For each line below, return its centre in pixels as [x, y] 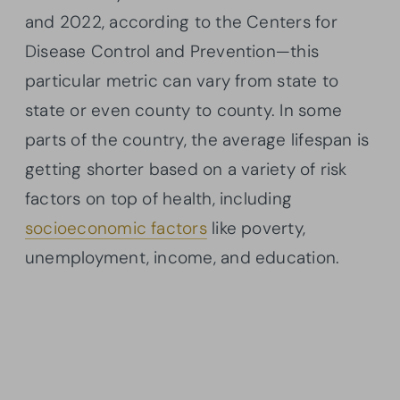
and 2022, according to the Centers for [181, 22]
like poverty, [256, 229]
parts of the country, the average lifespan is [197, 140]
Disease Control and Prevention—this [172, 52]
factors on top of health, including [159, 199]
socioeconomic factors [116, 229]
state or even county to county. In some [183, 111]
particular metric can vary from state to [182, 81]
